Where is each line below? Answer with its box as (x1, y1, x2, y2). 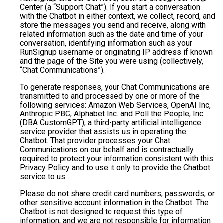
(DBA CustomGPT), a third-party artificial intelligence (20, 118, 201, 128)
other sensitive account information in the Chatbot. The (20, 198, 209, 208)
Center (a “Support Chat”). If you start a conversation (20, 2, 200, 12)
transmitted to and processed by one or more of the (20, 91, 200, 101)
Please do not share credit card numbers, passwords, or (20, 189, 215, 199)
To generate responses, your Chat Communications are (20, 82, 210, 92)
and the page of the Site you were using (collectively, (20, 56, 203, 66)
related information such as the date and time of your (20, 29, 203, 39)
